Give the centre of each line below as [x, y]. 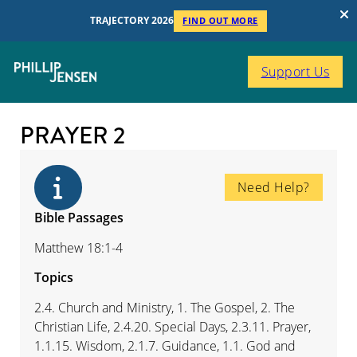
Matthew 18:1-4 [78, 247]
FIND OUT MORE [220, 20]
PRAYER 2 [72, 136]
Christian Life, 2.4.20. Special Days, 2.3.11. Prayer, [172, 327]
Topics [53, 278]
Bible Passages [78, 217]
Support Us [295, 72]
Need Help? [273, 188]
